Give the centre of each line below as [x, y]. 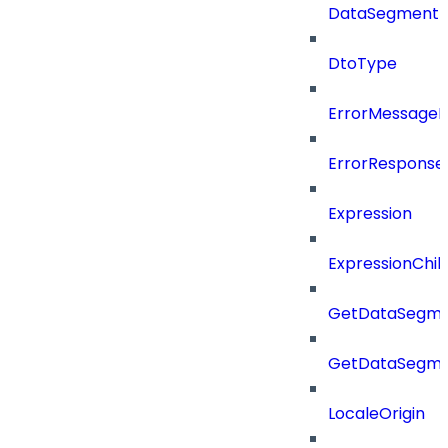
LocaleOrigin [376, 414]
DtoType [362, 64]
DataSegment [383, 14]
